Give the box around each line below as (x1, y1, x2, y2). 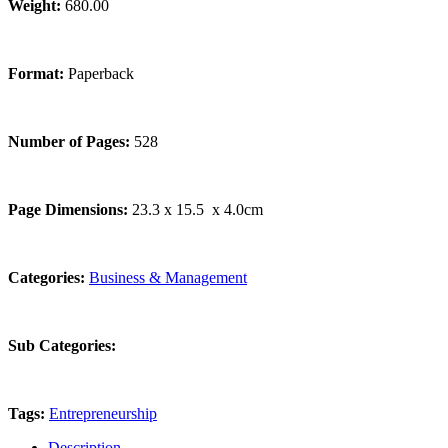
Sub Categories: (8, 337, 116, 355)
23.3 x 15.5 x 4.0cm (132, 201, 263, 219)
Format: (8, 65, 68, 83)
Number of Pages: (8, 133, 134, 151)
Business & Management (89, 269, 247, 287)
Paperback (68, 65, 134, 83)
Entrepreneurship (49, 405, 157, 423)
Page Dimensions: (8, 201, 132, 219)
